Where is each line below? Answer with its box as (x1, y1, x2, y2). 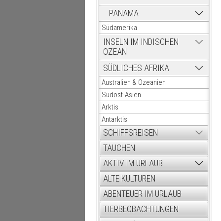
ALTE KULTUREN (103, 174, 155, 184)
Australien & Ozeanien (102, 78, 166, 87)
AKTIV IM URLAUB (103, 158, 163, 168)
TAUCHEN (103, 143, 135, 153)
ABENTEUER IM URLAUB (103, 189, 182, 199)
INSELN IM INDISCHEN (103, 37, 179, 47)
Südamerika (102, 23, 137, 32)
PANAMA (109, 8, 139, 18)
